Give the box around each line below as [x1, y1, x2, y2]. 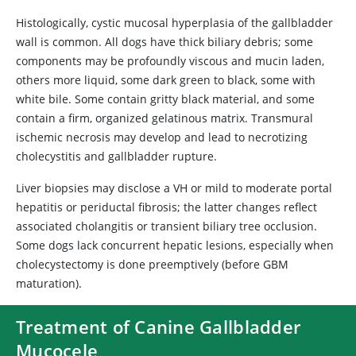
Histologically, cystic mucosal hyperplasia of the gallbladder [16, 15, 333, 30]
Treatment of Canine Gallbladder [16, 315, 301, 339]
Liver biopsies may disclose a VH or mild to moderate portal [16, 180, 332, 195]
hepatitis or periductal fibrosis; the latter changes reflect [16, 199, 317, 215]
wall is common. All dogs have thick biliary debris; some [16, 34, 313, 49]
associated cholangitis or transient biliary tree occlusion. [16, 219, 317, 234]
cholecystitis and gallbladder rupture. [16, 149, 217, 164]
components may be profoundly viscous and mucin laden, [16, 53, 324, 68]
